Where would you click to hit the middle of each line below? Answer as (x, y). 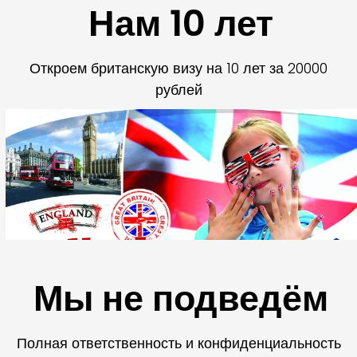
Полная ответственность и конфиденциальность (178, 343)
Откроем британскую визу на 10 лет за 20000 (178, 68)
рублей (178, 89)
